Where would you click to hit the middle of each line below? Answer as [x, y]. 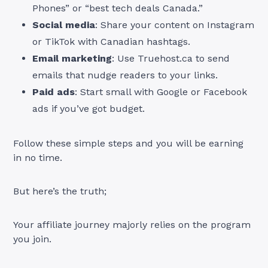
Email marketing [72, 59]
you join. [33, 239]
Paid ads [54, 92]
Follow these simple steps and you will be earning [129, 144]
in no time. [38, 158]
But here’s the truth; [60, 191]
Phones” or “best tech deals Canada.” [118, 8]
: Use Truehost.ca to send [171, 59]
